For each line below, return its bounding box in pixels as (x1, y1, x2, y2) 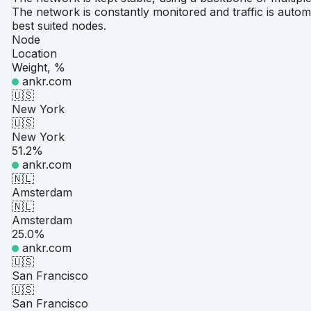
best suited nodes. (12, 18, 106, 33)
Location (12, 46, 57, 60)
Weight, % (12, 60, 65, 74)
